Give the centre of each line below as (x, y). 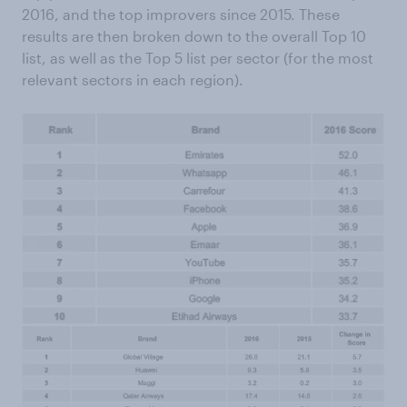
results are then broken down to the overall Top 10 (194, 36)
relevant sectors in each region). (133, 79)
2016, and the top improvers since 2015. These (181, 14)
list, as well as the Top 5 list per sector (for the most (198, 58)
